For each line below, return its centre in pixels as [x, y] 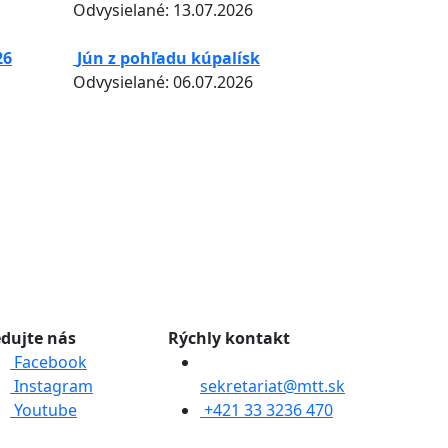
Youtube [43, 410]
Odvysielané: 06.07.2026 [163, 82]
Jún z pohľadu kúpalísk [168, 58]
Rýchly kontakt [229, 338]
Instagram [51, 386]
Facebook [48, 362]
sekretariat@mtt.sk [272, 386]
